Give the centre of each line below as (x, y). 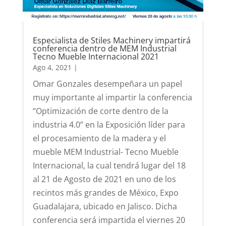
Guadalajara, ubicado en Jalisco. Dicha (105, 207)
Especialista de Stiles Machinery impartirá (111, 41)
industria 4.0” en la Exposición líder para (109, 125)
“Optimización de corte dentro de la (100, 111)
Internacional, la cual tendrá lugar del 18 (109, 166)
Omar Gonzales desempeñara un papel (107, 84)
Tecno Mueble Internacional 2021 (96, 57)
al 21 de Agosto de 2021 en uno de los (104, 179)
